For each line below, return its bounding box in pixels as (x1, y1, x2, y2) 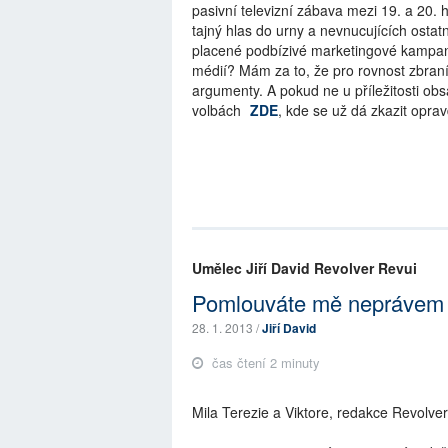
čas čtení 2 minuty (208, 353, 320, 373)
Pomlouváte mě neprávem (192, 287, 444, 319)
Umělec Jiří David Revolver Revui (192, 258, 417, 279)
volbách (192, 99, 245, 120)
